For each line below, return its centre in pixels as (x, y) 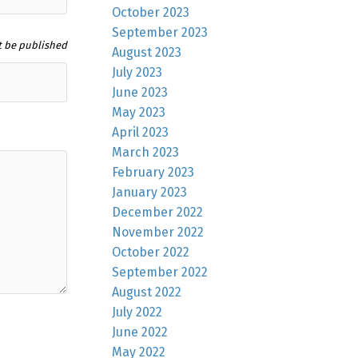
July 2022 (137, 312)
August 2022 (147, 292)
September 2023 (160, 32)
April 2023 (141, 132)
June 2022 (140, 332)
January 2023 (150, 192)
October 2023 (151, 12)
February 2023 (153, 172)
